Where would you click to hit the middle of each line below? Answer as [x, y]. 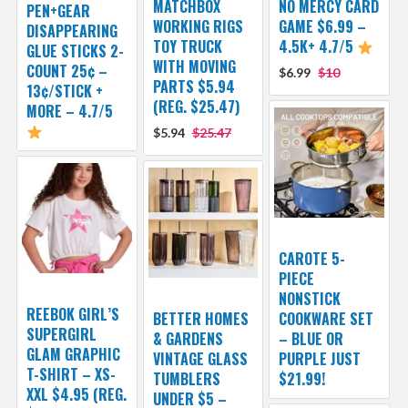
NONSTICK [310, 299]
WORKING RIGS [198, 27]
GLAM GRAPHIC [73, 355]
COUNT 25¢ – [66, 71]
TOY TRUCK [187, 47]
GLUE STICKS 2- [75, 51]
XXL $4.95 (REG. [76, 395]
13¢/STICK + [64, 92]
